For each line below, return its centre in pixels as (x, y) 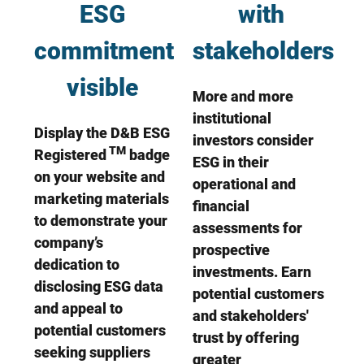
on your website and (99, 176)
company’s (68, 242)
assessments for (248, 227)
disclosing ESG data (98, 286)
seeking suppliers (92, 352)
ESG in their (231, 162)
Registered (70, 154)
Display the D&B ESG (102, 132)
